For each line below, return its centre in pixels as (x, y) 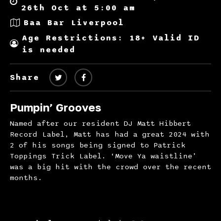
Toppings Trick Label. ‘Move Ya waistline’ (103, 156)
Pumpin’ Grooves (55, 107)
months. (26, 177)
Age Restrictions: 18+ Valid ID (111, 38)
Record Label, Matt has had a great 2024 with (110, 134)
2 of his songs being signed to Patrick (98, 145)
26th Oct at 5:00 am (78, 8)
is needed (49, 50)
